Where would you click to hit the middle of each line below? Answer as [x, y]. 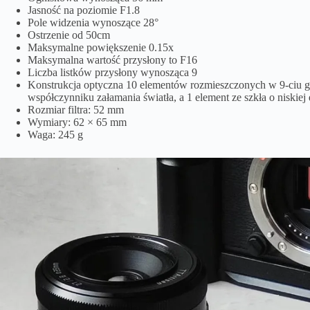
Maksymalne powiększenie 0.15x [101, 47]
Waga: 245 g [55, 134]
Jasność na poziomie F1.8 [84, 10]
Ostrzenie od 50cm [69, 35]
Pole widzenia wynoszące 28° [93, 22]
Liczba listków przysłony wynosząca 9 [112, 72]
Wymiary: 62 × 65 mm [77, 122]
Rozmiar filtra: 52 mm [76, 109]
